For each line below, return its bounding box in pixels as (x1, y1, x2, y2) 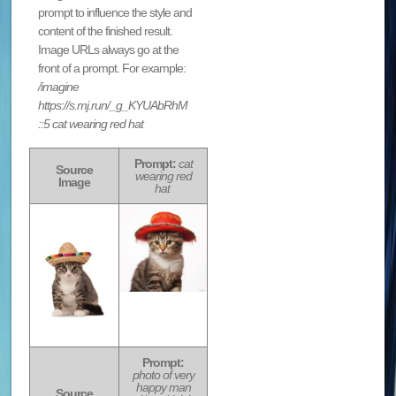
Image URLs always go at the (38, 42, 179, 57)
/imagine (38, 79, 80, 94)
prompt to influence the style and (38, 4, 193, 19)
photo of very (132, 367, 194, 382)
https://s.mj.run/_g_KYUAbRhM (38, 97, 188, 112)
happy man (135, 379, 191, 394)
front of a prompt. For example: (38, 60, 187, 75)
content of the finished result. (38, 23, 173, 38)
